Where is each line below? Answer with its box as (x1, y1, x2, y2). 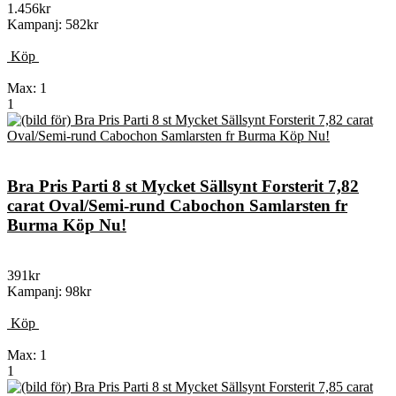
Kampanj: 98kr (7, 283, 91, 299)
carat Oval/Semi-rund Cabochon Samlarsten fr (7, 195, 347, 215)
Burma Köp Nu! (7, 215, 126, 234)
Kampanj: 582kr (7, 17, 98, 33)
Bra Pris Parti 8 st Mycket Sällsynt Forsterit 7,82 (7, 176, 359, 195)
